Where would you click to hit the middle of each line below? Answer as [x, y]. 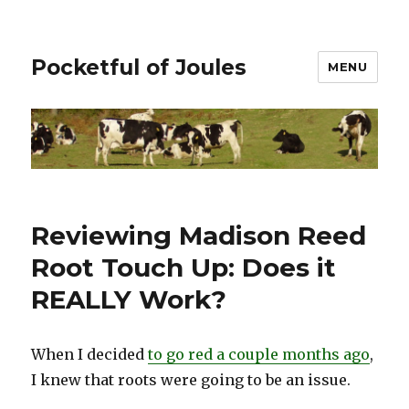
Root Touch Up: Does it [184, 268]
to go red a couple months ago [259, 355]
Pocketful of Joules [139, 67]
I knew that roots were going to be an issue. [191, 380]
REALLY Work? [129, 300]
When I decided [90, 355]
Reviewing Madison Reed [199, 236]
